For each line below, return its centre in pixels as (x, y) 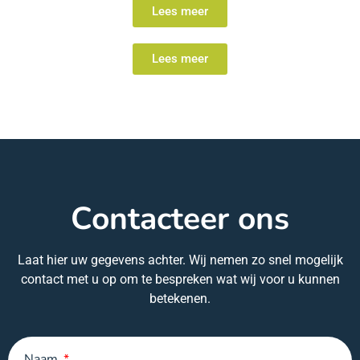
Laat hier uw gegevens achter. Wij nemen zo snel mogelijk (180, 260)
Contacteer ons (180, 219)
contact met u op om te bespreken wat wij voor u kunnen (180, 280)
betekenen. (180, 299)
